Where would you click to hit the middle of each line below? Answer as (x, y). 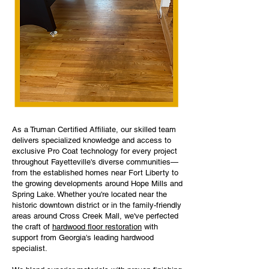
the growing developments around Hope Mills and (97, 183)
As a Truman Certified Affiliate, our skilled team (94, 129)
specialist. (30, 248)
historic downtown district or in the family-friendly (97, 205)
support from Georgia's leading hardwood (83, 237)
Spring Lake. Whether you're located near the (89, 194)
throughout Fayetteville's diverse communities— (95, 162)
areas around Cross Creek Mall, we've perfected (95, 216)
